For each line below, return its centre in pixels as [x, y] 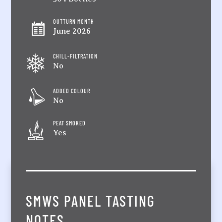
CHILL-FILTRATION [76, 56]
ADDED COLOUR [72, 90]
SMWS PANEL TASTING [91, 200]
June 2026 [72, 31]
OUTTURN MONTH [74, 21]
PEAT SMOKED [70, 123]
